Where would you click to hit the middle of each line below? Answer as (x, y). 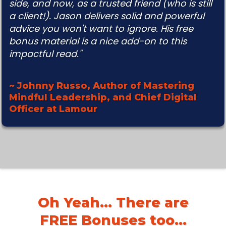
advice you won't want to (68, 29)
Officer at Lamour (53, 109)
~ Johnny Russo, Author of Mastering (102, 86)
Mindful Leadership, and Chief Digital (103, 98)
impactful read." (45, 54)
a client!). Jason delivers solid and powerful (107, 16)
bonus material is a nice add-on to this (98, 41)
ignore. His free (160, 29)
